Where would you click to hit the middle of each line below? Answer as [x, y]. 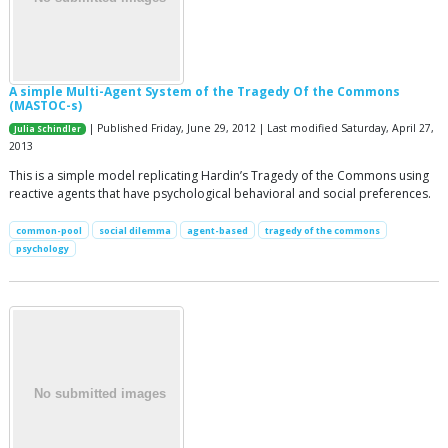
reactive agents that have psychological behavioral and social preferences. [220, 193]
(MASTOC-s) [45, 105]
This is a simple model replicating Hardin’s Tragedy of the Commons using [219, 175]
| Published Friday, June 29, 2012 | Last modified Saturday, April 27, [260, 127]
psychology [42, 248]
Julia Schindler [48, 128]
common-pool [48, 230]
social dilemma [134, 230]
